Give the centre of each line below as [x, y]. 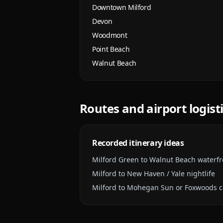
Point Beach [111, 49]
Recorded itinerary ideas [138, 143]
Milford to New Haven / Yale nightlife [154, 173]
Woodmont [110, 35]
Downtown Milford [122, 7]
